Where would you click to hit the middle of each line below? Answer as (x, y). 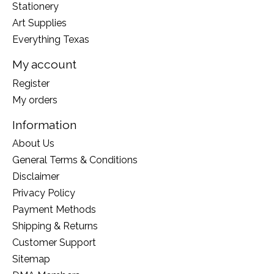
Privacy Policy (44, 193)
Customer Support (54, 243)
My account (44, 65)
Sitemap (31, 259)
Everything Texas (51, 40)
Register (31, 83)
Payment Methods (54, 210)
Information (44, 124)
